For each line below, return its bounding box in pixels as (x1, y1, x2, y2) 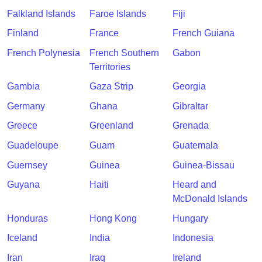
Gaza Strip (89, 81, 134, 92)
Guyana (7, 180, 40, 190)
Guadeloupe (7, 140, 58, 151)
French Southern (89, 47, 160, 58)
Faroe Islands (89, 8, 147, 19)
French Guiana (172, 28, 235, 39)
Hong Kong (89, 213, 137, 223)
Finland (7, 28, 39, 39)
